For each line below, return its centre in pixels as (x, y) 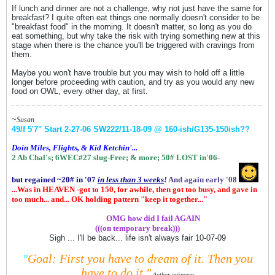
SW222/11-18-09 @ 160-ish (142, 129)
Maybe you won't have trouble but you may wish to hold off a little (128, 73)
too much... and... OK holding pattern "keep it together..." (110, 199)
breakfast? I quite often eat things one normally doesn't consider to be (136, 17)
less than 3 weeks (135, 180)
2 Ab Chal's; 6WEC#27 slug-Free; (71, 157)
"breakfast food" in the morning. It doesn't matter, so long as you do (132, 27)
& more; (146, 157)
